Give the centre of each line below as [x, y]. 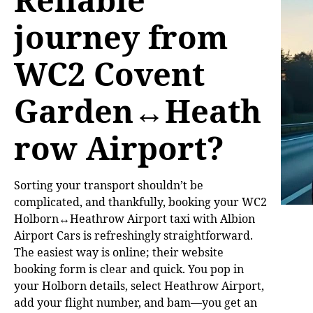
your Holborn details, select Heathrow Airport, [139, 285]
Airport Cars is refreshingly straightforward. [133, 235]
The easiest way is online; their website [119, 252]
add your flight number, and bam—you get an [136, 302]
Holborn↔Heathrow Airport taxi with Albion [134, 218]
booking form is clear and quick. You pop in [129, 269]
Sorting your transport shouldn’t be [109, 185]
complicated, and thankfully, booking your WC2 [140, 202]
